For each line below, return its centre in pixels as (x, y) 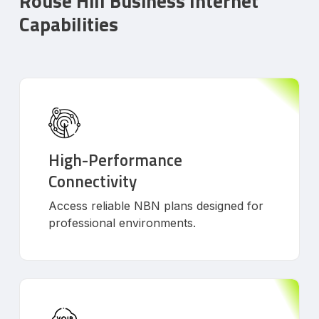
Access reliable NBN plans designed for (156, 205)
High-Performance (116, 159)
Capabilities (69, 23)
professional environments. (122, 223)
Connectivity (93, 181)
